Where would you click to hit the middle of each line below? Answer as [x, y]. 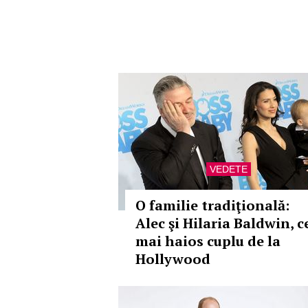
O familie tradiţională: [212, 205]
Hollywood [173, 259]
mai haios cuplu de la [208, 241]
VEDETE [228, 169]
